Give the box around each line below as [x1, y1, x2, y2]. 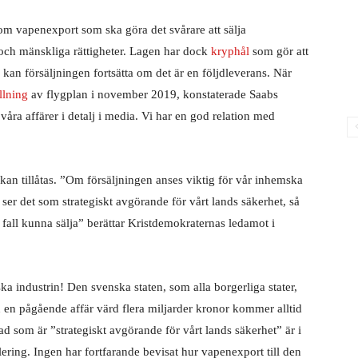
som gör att [249, 45, 308, 58]
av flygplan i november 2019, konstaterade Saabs [28, 88, 278, 101]
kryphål [211, 45, 249, 58]
